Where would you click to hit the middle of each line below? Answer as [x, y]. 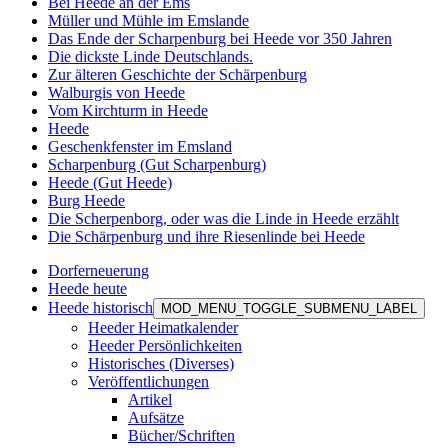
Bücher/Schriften [181, 436]
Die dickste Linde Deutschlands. [150, 57]
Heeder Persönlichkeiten [165, 346]
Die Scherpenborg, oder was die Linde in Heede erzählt [223, 219]
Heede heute [87, 289]
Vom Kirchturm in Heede [128, 111]
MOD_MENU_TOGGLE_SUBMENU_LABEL [289, 309]
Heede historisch [100, 308]
